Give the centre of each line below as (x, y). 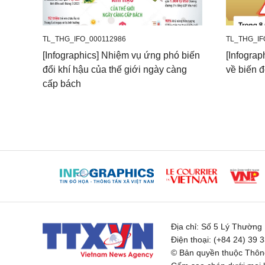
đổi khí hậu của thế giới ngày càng (115, 69)
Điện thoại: (191, 239)
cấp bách (62, 83)
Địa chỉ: (185, 226)
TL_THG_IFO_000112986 (84, 39)
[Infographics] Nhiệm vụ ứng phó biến (121, 55)
